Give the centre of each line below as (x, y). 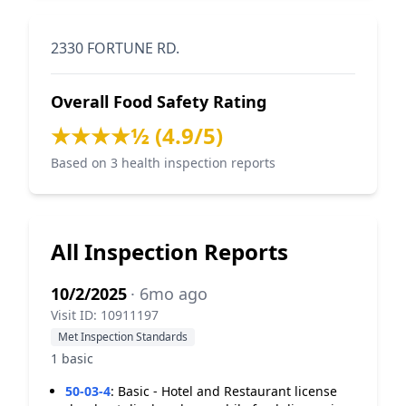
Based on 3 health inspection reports (163, 163)
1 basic (72, 358)
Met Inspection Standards (123, 337)
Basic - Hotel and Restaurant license (227, 391)
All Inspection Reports (169, 251)
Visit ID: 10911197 (105, 315)
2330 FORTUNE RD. (115, 48)
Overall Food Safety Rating (159, 101)
